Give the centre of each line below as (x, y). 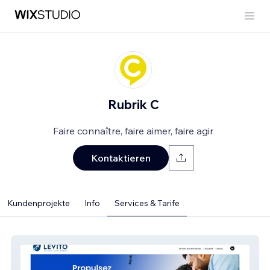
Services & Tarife (147, 203)
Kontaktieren (121, 158)
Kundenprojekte (39, 203)
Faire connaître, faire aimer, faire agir (133, 131)
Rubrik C (133, 104)
